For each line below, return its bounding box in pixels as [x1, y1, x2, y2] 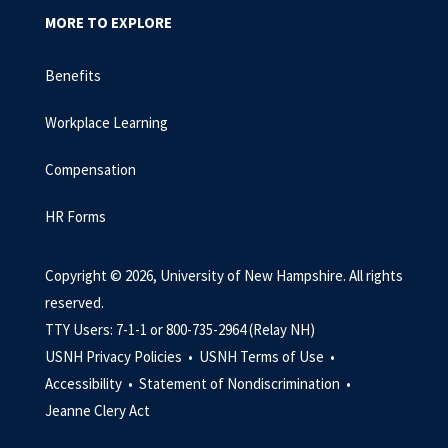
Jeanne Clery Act [45, 401, 150, 420]
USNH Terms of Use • [199, 347, 338, 366]
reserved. [45, 293, 104, 312]
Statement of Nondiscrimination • [139, 374, 354, 393]
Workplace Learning [45, 113, 168, 132]
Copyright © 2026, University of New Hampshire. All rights [45, 266, 403, 285]
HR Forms [45, 207, 106, 226]
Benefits [45, 66, 101, 85]
